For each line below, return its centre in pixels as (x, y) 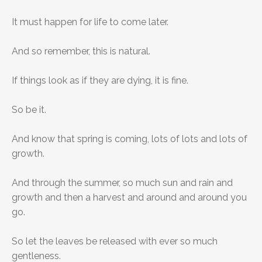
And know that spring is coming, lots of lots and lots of (130, 139)
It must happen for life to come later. (90, 22)
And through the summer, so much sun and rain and (122, 183)
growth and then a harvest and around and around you (129, 198)
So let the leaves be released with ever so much (115, 242)
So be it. (29, 110)
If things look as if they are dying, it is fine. (100, 81)
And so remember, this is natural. (81, 51)
